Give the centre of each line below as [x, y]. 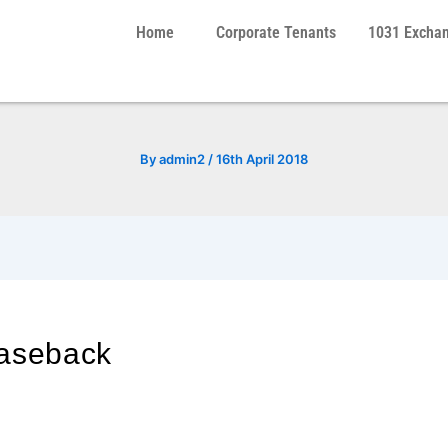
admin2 [183, 159]
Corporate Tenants [275, 32]
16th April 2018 [262, 159]
